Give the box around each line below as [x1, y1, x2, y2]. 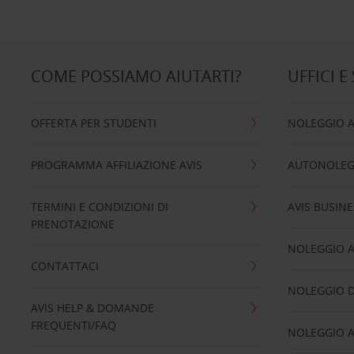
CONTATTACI [30, 258, 99, 273]
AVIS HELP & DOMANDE [30, 300, 154, 315]
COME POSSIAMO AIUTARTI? [30, 66, 242, 87]
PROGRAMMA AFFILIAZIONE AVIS [30, 157, 202, 172]
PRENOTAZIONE [30, 217, 115, 232]
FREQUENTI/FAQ [30, 318, 116, 333]
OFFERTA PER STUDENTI [30, 115, 156, 130]
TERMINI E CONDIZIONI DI [30, 199, 168, 214]
